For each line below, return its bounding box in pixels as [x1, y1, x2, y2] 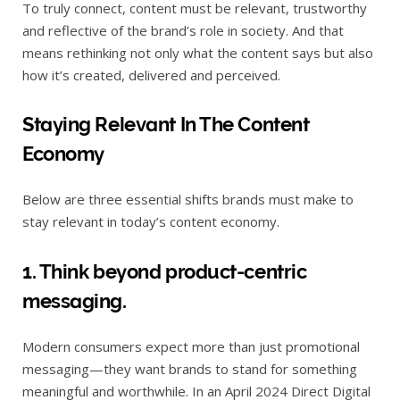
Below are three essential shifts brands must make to [22, 190, 354, 209]
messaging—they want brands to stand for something [22, 359, 357, 378]
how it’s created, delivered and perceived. [22, 66, 280, 84]
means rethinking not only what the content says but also [22, 44, 373, 62]
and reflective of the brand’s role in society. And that [22, 21, 344, 39]
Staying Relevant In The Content [22, 112, 310, 137]
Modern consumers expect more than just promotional [22, 337, 360, 355]
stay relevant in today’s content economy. [22, 212, 279, 231]
